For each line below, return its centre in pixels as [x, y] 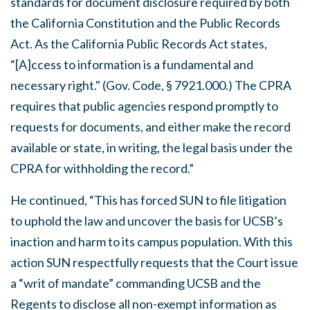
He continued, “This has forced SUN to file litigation [148, 200]
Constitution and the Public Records [183, 23]
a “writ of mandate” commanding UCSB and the [136, 283]
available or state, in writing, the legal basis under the [152, 147]
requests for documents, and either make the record [151, 127]
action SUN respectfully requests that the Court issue [154, 262]
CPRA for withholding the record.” [102, 168]
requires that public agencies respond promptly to [144, 106]
